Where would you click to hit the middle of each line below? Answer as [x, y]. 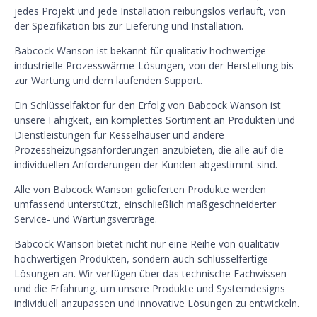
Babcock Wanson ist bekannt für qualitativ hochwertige [140, 50]
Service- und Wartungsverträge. [86, 219]
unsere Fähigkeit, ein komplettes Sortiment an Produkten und [155, 120]
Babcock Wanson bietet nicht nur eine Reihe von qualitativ [147, 243]
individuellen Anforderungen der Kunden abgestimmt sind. [146, 164]
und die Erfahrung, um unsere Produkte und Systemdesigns [150, 288]
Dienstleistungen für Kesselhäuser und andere [119, 134]
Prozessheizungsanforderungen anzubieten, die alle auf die [149, 149]
